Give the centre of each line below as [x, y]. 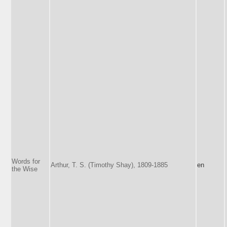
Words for [26, 161]
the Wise [25, 169]
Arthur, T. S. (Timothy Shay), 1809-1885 [109, 165]
